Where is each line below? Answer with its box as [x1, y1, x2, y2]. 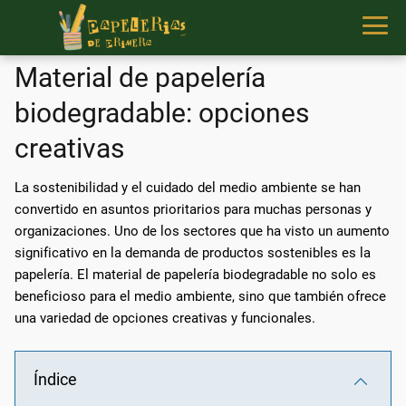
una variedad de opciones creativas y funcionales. [14, 309, 315, 326]
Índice [34, 369, 77, 389]
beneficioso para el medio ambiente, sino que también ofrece [14, 287, 386, 304]
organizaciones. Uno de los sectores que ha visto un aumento [14, 222, 390, 239]
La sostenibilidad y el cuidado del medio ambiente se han [14, 179, 361, 196]
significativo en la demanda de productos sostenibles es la [14, 244, 371, 261]
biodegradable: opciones [14, 96, 309, 129]
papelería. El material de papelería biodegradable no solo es [14, 266, 376, 283]
